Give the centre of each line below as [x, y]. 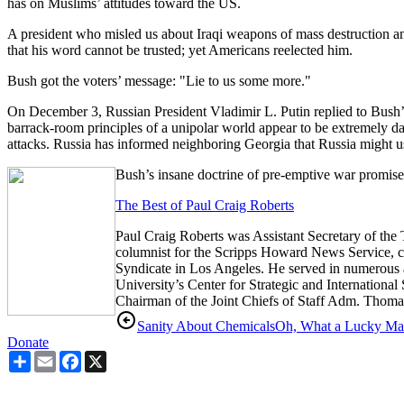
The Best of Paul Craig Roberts [205, 205]
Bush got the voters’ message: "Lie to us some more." [159, 80]
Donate [28, 342]
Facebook [109, 357]
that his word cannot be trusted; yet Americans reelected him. [180, 50]
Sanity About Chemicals [206, 326]
